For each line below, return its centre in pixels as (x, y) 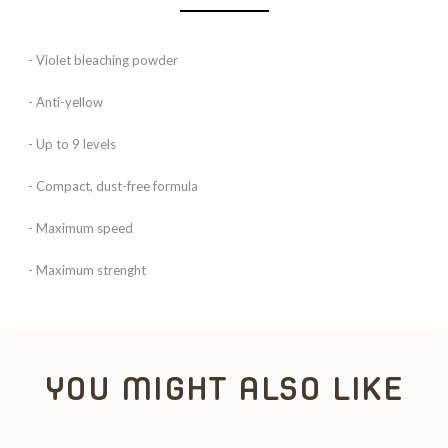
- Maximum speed (80, 228)
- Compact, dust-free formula (113, 186)
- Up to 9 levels (72, 144)
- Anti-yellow (65, 102)
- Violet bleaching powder (103, 60)
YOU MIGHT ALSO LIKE (224, 388)
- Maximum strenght (87, 270)
